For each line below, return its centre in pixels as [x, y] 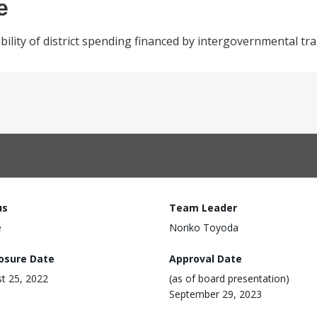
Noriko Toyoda [204, 227]
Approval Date [206, 258]
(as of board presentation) [229, 278]
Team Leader [203, 208]
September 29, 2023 [215, 294]
